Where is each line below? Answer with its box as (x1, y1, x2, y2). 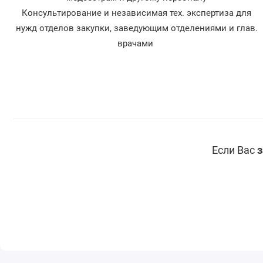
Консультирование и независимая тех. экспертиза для (22, 8, 252, 19)
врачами (117, 38, 156, 49)
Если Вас (212, 143, 257, 156)
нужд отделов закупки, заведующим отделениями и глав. (15, 23, 258, 34)
